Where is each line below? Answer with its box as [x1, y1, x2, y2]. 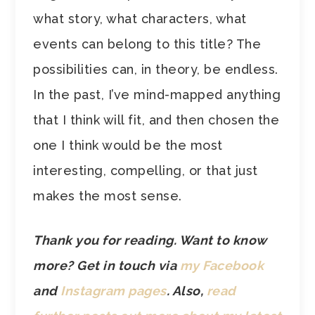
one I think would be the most [33, 137, 223, 153]
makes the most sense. [33, 188, 182, 203]
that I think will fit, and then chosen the [33, 112, 280, 127]
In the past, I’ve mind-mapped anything [33, 86, 281, 102]
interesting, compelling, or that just [33, 162, 258, 178]
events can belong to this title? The [33, 36, 262, 51]
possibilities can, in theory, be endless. [33, 61, 278, 77]
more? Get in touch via [33, 257, 180, 273]
